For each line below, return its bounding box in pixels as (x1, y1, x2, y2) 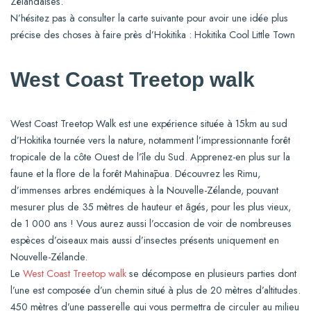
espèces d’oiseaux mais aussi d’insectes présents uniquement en (10, 233, 279, 247)
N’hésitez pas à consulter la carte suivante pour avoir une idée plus (10, 10, 288, 25)
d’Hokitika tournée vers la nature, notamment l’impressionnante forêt (10, 133, 290, 147)
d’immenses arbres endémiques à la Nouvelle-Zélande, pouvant (10, 183, 278, 197)
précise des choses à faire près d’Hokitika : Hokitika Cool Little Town (10, 27, 295, 42)
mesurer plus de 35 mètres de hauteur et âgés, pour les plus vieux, (10, 199, 291, 214)
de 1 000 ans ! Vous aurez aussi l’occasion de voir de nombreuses (10, 216, 292, 230)
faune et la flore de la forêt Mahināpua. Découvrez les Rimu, (10, 166, 260, 180)
